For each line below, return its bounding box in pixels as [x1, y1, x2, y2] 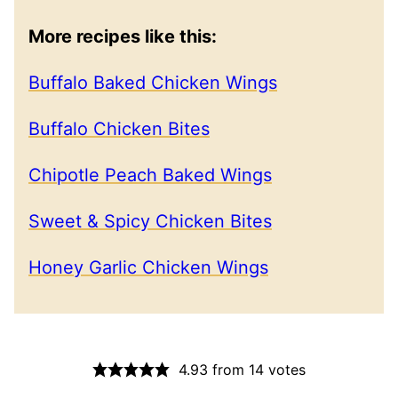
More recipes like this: [28, 25, 217, 47]
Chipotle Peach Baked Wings [28, 163, 272, 186]
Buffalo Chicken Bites [28, 117, 210, 139]
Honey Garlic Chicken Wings [28, 256, 268, 278]
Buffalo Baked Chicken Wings [28, 71, 277, 93]
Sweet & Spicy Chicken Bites [28, 210, 272, 232]
